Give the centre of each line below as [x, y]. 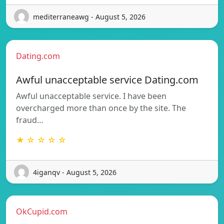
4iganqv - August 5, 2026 [75, 172]
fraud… [30, 120]
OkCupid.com [42, 212]
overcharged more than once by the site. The [101, 108]
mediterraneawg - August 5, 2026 [89, 16]
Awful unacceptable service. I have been [91, 96]
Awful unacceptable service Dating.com [107, 80]
